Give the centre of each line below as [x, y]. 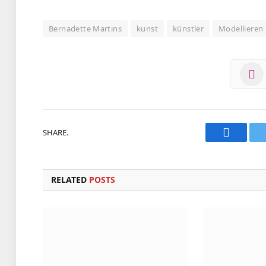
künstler [188, 29]
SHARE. [56, 132]
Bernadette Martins [85, 29]
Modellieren [241, 29]
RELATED [70, 180]
